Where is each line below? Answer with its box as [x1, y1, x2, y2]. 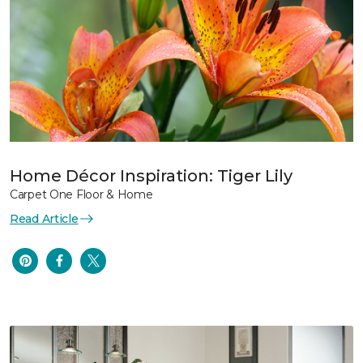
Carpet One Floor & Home [10, 186, 153, 202]
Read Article [10, 211, 79, 226]
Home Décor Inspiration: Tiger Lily [10, 165, 293, 186]
